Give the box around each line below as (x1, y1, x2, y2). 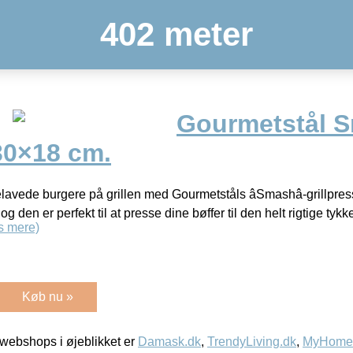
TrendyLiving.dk (207, 334, 296, 348)
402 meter (100, 16, 253, 53)
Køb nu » (22, 289, 73, 303)
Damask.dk (138, 334, 201, 348)
